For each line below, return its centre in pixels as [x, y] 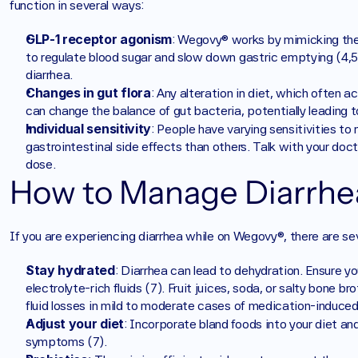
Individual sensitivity [88, 129]
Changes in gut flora [88, 93]
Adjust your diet [75, 324]
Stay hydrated [70, 270]
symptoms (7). [66, 342]
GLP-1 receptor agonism [99, 39]
